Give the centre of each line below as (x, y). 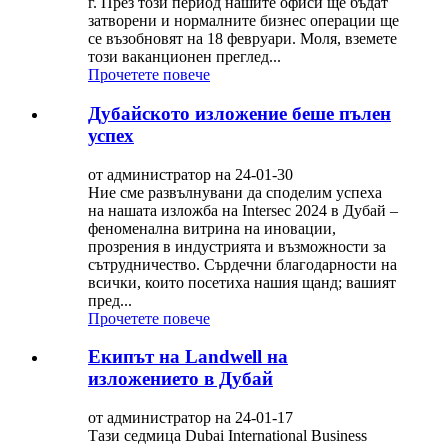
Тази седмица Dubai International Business (227, 436)
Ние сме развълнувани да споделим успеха (235, 192)
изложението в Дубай (180, 379)
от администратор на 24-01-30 (190, 174)
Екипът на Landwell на (188, 357)
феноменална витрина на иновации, (212, 228)
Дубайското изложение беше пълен (239, 113)
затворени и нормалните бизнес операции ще (243, 21)
